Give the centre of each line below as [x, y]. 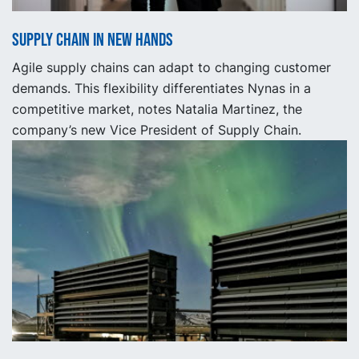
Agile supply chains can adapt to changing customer [171, 67]
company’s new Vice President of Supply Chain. [157, 129]
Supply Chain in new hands [93, 40]
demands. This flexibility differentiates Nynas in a [161, 88]
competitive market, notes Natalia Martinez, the [157, 109]
